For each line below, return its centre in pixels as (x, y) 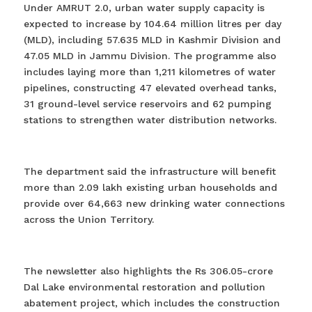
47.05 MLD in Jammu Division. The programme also (150, 55)
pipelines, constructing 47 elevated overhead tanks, (150, 87)
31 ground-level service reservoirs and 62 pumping (147, 103)
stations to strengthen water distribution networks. (150, 119)
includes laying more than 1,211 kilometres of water (149, 71)
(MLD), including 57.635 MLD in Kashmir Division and (152, 39)
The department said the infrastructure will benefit (149, 171)
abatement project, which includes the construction (151, 303)
